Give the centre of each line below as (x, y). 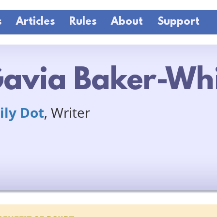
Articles (35, 22)
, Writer (67, 112)
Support (178, 22)
